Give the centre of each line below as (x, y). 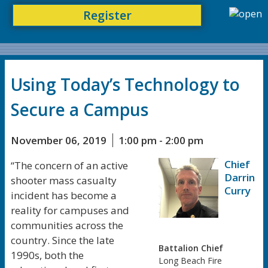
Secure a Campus (80, 109)
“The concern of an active (69, 165)
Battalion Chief (191, 248)
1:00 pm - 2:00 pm (161, 140)
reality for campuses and (70, 210)
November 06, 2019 (59, 140)
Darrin (240, 177)
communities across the (67, 225)
